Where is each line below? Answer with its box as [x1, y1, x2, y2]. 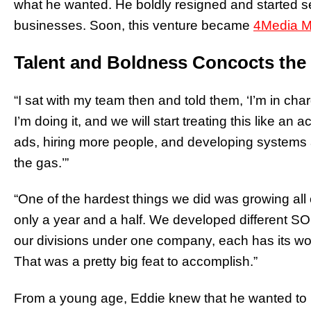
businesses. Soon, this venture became [14, 17, 253, 33]
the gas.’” [14, 155, 69, 170]
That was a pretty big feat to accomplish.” [14, 254, 258, 269]
